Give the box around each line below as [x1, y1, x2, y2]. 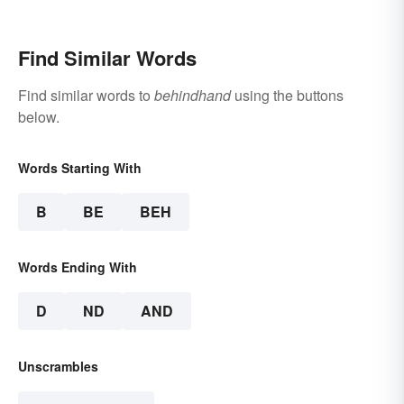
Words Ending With [18, 258, 137, 277]
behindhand [154, 85, 231, 106]
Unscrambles [18, 357, 98, 376]
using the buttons [231, 85, 344, 106]
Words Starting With [18, 159, 142, 178]
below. [18, 106, 60, 128]
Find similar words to [18, 85, 154, 106]
